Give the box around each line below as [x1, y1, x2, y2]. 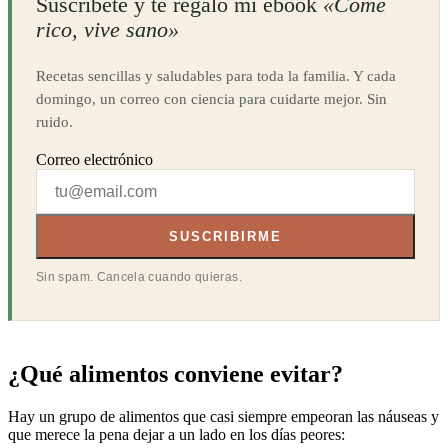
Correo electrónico [36, 150, 153, 168]
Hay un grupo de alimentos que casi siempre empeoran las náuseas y [8, 408, 439, 426]
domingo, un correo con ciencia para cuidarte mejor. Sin [36, 90, 387, 108]
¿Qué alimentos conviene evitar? [8, 361, 343, 388]
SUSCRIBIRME [168, 229, 283, 245]
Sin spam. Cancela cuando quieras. [36, 270, 242, 285]
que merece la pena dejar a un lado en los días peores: [8, 426, 345, 444]
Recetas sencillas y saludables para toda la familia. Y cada [36, 67, 396, 85]
